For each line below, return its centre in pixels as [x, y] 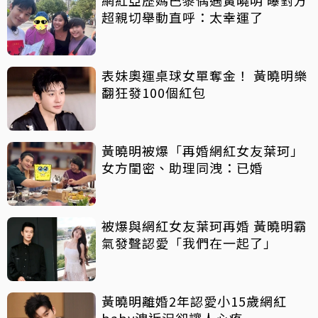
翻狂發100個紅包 [154, 93]
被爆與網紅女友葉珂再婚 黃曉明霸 [204, 226]
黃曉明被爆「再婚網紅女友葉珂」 [203, 151]
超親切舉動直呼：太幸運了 [182, 17]
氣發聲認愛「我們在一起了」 [189, 243]
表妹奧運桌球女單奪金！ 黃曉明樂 [204, 76]
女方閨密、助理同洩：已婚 [182, 168]
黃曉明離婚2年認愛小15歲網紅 [194, 301]
